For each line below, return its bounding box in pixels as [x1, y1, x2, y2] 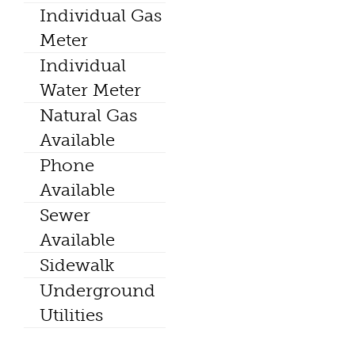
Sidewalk [40, 254, 114, 277]
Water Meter [40, 79, 141, 101]
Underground [40, 280, 155, 302]
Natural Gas [40, 105, 137, 127]
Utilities [40, 304, 103, 326]
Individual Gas [40, 5, 162, 27]
